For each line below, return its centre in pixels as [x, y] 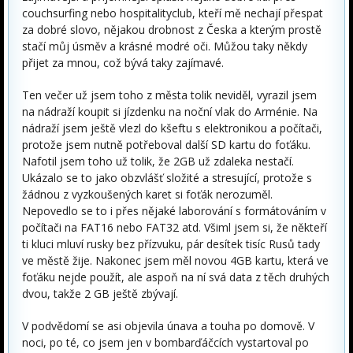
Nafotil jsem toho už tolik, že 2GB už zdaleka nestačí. [158, 161]
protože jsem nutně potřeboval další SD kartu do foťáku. [166, 145]
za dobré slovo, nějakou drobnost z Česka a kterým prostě [172, 30]
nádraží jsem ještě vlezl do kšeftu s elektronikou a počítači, [172, 128]
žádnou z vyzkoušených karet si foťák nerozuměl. [147, 194]
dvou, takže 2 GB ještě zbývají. [100, 294]
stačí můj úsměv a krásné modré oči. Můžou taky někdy [165, 46]
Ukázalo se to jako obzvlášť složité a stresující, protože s [167, 178]
